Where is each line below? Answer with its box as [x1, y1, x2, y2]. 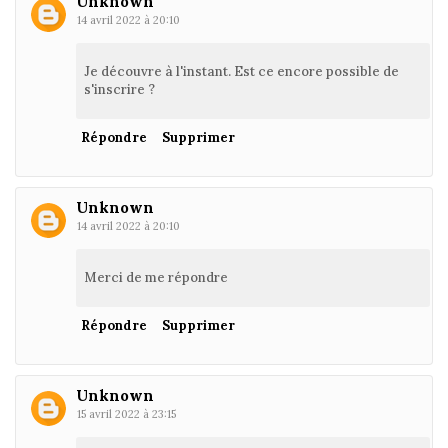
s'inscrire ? [84, 80, 155, 98]
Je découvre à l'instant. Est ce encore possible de [84, 62, 399, 80]
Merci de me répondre [84, 268, 228, 286]
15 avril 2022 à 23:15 [77, 406, 176, 421]
